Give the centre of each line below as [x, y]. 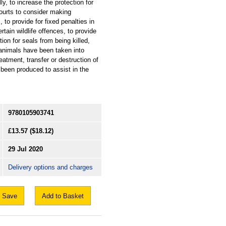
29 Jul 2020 [25, 149]
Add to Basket [63, 196]
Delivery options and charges [50, 167]
